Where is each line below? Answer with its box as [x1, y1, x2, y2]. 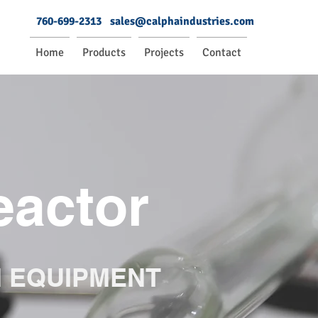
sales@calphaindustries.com [109, 14, 254, 28]
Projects [144, 45, 184, 60]
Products [82, 45, 126, 60]
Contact [202, 45, 241, 60]
